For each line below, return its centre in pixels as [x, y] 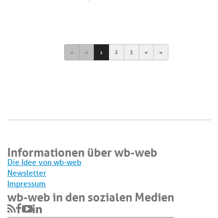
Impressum [27, 184]
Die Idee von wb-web [44, 163]
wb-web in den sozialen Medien [91, 196]
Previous [97, 52]
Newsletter [27, 173]
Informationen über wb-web [82, 151]
